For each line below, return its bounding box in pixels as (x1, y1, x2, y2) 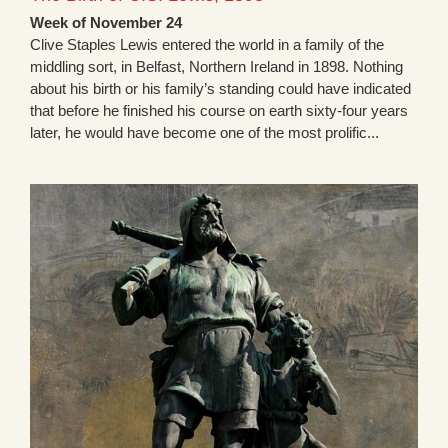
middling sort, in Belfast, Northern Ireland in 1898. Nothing (30, 58, 403, 76)
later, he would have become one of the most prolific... (30, 124, 379, 142)
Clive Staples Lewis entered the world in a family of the (30, 36, 384, 54)
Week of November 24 (30, 14, 182, 32)
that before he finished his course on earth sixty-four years (30, 102, 408, 120)
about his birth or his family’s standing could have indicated (30, 80, 411, 98)
